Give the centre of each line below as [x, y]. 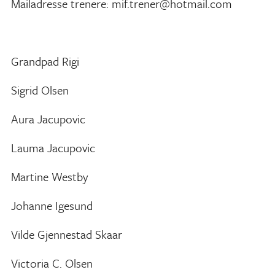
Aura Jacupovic [48, 119]
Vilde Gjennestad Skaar [67, 234]
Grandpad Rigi [45, 61]
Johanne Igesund [52, 205]
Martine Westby [49, 176]
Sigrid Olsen [40, 90]
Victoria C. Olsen [52, 263]
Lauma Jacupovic [53, 148]
